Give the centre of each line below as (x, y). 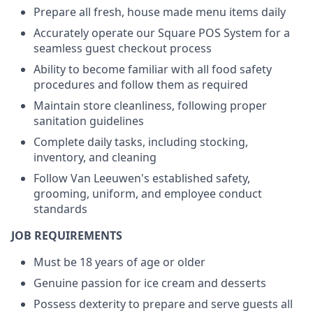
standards (60, 209)
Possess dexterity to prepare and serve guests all (163, 304)
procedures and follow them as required (141, 85)
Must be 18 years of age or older (119, 262)
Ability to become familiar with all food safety (153, 69)
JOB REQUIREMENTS (67, 235)
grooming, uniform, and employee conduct (148, 194)
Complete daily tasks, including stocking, (141, 142)
